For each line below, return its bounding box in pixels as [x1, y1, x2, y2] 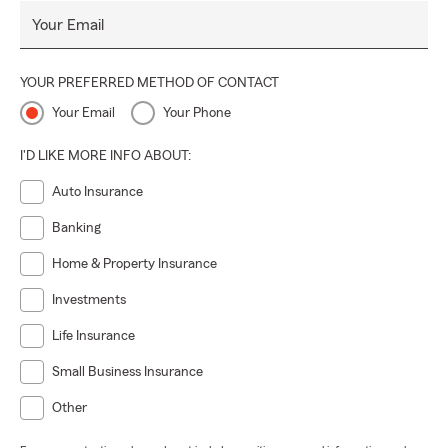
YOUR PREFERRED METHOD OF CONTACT [20, 76, 279, 90]
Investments [52, 293, 126, 307]
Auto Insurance [52, 185, 143, 199]
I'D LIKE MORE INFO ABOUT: [20, 149, 191, 163]
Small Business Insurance [52, 365, 203, 379]
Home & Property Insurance [52, 257, 217, 271]
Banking [52, 221, 101, 235]
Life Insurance [52, 329, 135, 343]
